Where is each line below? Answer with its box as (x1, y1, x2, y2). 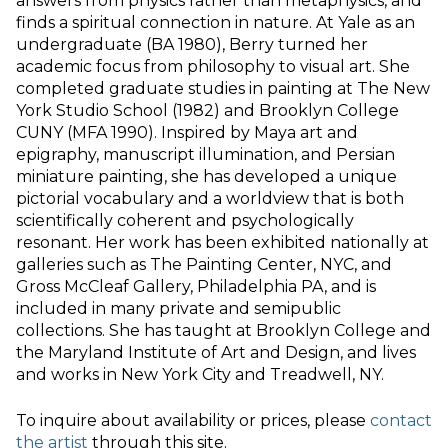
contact (370, 411, 432, 430)
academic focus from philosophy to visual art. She (16, 57, 410, 76)
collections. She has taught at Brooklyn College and (16, 321, 431, 340)
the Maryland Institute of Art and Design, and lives (16, 343, 416, 362)
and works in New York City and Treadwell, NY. (16, 365, 384, 384)
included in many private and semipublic (16, 299, 341, 318)
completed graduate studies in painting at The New (16, 79, 430, 98)
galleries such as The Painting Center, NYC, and (16, 255, 392, 274)
